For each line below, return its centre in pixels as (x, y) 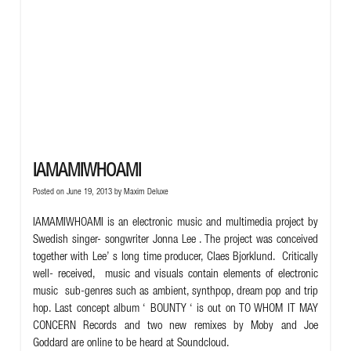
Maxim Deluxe (146, 193)
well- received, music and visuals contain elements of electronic (175, 275)
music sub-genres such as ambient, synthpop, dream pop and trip (175, 292)
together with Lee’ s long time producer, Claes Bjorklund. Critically (175, 258)
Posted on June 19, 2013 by (78, 193)
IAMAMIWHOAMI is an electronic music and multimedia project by (175, 223)
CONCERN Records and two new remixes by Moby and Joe (175, 327)
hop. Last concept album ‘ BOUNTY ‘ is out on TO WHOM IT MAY (175, 309)
